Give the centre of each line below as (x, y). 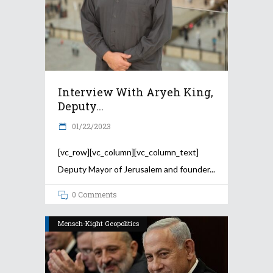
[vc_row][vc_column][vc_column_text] (128, 152)
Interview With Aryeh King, (136, 92)
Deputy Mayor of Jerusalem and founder (134, 169)
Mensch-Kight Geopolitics (98, 223)
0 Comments (94, 195)
